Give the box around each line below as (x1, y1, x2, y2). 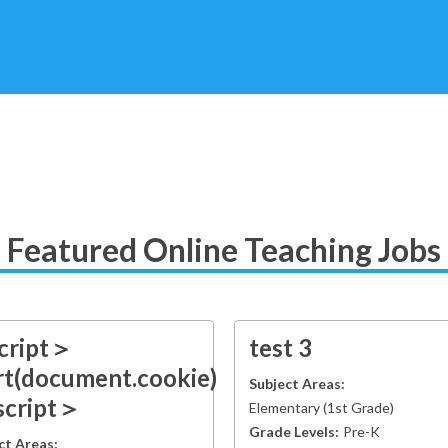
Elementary (249, 399, 320, 416)
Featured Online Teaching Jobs (7, 230, 441, 269)
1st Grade (327, 399, 390, 416)
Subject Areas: (249, 375, 345, 392)
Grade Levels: (249, 423, 339, 440)
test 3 (249, 333, 312, 362)
